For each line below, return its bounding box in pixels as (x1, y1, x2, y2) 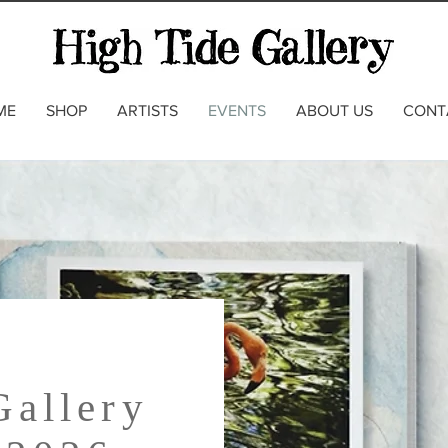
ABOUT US (295, 101, 373, 119)
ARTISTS (116, 101, 178, 119)
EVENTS (207, 101, 266, 119)
